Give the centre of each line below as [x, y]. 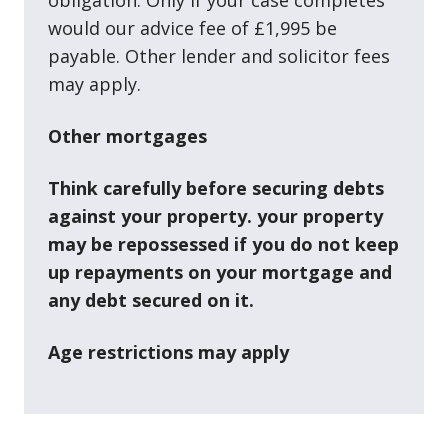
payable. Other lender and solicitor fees [219, 55]
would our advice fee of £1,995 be [192, 27]
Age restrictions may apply [168, 351]
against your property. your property [215, 215]
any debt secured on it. [151, 299]
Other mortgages [127, 135]
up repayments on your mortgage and [220, 271]
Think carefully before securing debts [216, 187]
